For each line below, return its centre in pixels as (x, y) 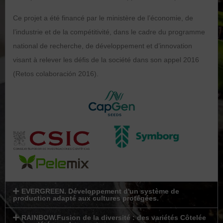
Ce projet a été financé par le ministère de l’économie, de (103, 18)
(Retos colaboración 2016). (56, 73)
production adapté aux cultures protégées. (86, 198)
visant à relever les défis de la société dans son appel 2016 (106, 59)
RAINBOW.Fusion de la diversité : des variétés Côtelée (113, 217)
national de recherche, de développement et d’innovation (103, 46)
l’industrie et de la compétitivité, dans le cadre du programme (109, 32)
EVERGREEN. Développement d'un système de (100, 191)
